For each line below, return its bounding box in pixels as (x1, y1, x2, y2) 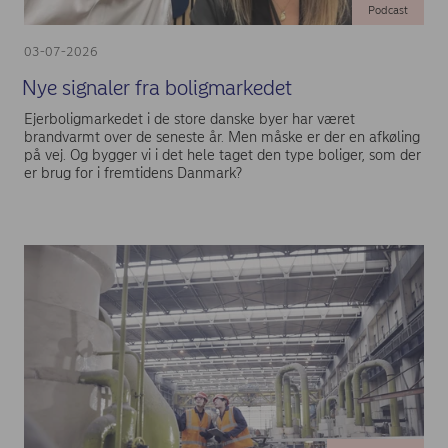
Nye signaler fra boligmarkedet (21, 74, 292, 100)
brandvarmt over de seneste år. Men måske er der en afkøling (24, 128, 420, 147)
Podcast (367, 3, 408, 18)
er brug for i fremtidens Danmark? (24, 164, 242, 183)
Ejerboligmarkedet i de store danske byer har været (24, 110, 355, 129)
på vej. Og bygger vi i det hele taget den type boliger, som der (24, 146, 421, 165)
